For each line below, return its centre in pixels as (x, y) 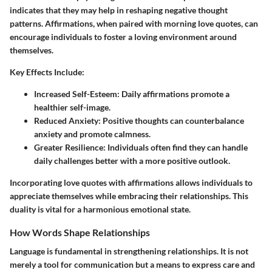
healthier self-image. (72, 107)
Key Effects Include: (47, 72)
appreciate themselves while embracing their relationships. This (129, 196)
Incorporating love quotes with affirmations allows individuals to (131, 183)
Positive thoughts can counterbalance (172, 121)
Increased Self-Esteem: (77, 94)
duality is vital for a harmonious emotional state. (100, 209)
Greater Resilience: (70, 148)
